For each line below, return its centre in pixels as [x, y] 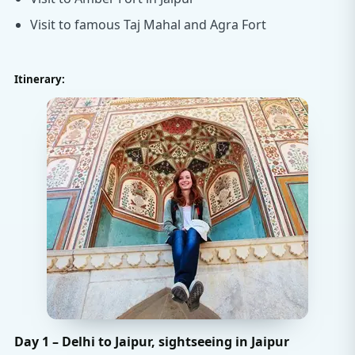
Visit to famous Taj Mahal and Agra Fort [148, 25]
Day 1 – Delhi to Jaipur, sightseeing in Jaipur [152, 342]
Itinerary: [40, 79]
